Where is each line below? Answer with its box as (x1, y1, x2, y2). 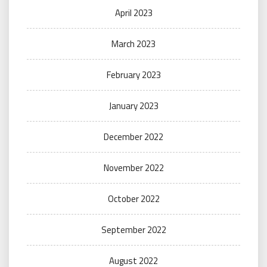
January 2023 (108, 99, 159, 113)
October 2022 (107, 192, 160, 206)
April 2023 (114, 6, 153, 20)
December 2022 (104, 130, 163, 144)
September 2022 (101, 223, 166, 237)
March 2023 (111, 37, 156, 51)
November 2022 (103, 161, 164, 175)
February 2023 (106, 68, 161, 82)
